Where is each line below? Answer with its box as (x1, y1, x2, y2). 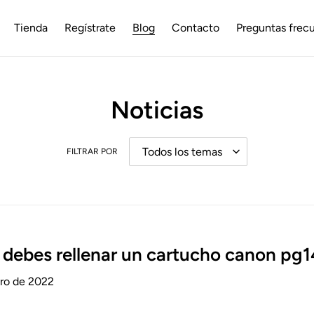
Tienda (14, 21, 48, 34)
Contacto (172, 21, 219, 34)
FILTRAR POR (67, 146, 118, 156)
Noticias (111, 95, 203, 125)
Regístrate (64, 21, 116, 34)
